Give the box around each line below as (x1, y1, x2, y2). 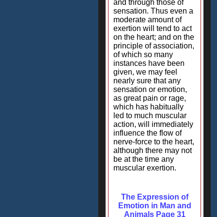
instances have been (113, 59, 185, 67)
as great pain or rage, (113, 94, 186, 102)
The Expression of (121, 193, 188, 201)
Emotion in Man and (118, 201, 191, 210)
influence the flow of (113, 129, 182, 137)
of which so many (113, 50, 173, 59)
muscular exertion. (113, 164, 176, 172)
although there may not (113, 146, 192, 155)
